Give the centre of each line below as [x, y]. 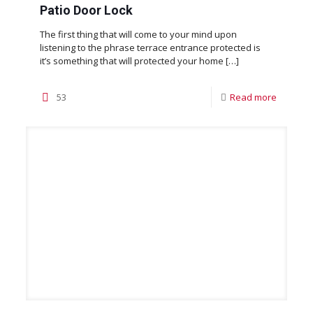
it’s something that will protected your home [131, 60]
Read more [254, 97]
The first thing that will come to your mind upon [138, 34]
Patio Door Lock [86, 10]
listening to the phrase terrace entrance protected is [150, 47]
